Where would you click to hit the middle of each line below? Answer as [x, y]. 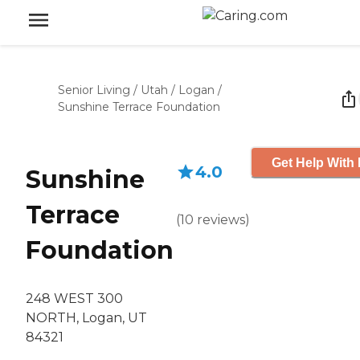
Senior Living [94, 90]
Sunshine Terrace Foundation [139, 107]
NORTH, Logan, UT [86, 318]
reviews [221, 220]
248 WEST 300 [74, 299]
